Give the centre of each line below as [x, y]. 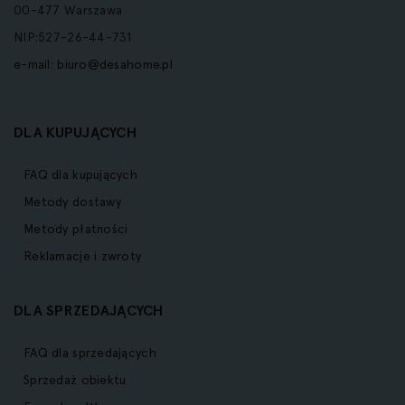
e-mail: [36, 65]
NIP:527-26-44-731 [73, 38]
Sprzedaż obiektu [75, 380]
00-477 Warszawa [68, 10]
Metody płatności [76, 229]
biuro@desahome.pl [115, 65]
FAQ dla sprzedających [90, 353]
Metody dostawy [72, 202]
